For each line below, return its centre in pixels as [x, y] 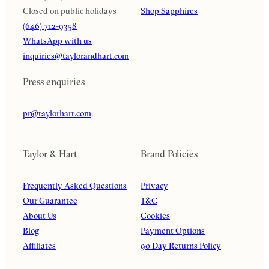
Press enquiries [54, 82]
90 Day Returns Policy [181, 246]
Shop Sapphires [169, 11]
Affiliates [39, 246]
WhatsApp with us [57, 41]
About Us [40, 216]
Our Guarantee [50, 201]
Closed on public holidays [70, 11]
